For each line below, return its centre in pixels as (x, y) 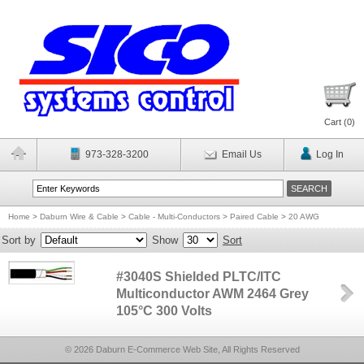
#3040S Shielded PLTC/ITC (199, 277)
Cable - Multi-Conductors (174, 217)
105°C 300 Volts (165, 311)
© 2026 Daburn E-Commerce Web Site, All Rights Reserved (182, 349)
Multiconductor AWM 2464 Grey (213, 294)
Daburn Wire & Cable (79, 217)
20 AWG (304, 217)
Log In (329, 154)
